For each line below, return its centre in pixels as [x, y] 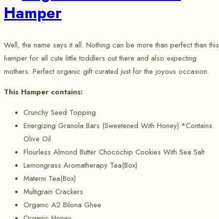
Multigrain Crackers [53, 191]
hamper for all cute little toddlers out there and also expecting [100, 58]
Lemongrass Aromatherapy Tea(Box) [80, 165]
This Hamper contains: [43, 92]
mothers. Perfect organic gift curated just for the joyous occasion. [108, 71]
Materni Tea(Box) [50, 178]
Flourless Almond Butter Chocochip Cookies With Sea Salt [114, 152]
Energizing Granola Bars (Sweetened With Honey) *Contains [118, 125]
